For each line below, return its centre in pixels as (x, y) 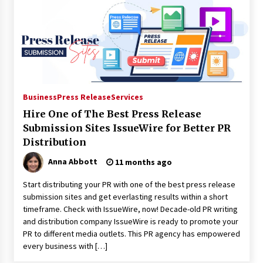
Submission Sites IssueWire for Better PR (127, 128)
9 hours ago (110, 26)
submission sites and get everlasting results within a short (125, 197)
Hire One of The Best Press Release (112, 114)
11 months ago (142, 162)
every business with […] (65, 246)
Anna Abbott (73, 161)
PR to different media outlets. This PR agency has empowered (131, 234)
